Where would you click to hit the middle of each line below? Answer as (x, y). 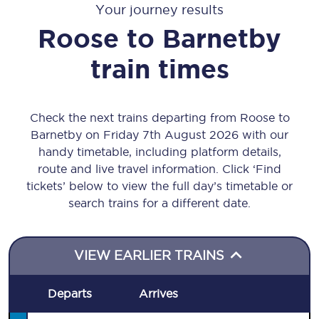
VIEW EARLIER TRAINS (151, 255)
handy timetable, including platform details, (159, 152)
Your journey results (159, 10)
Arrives (158, 293)
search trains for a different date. (159, 203)
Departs (70, 293)
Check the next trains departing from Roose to (159, 117)
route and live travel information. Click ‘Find (159, 169)
